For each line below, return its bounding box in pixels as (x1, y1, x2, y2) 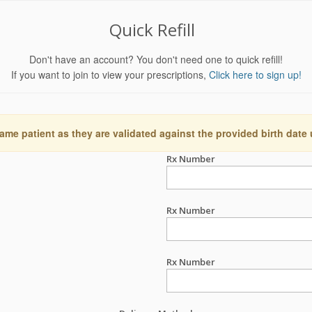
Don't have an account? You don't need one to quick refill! (29, 52, 283, 66)
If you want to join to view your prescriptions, (10, 68, 209, 81)
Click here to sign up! (208, 68, 302, 81)
